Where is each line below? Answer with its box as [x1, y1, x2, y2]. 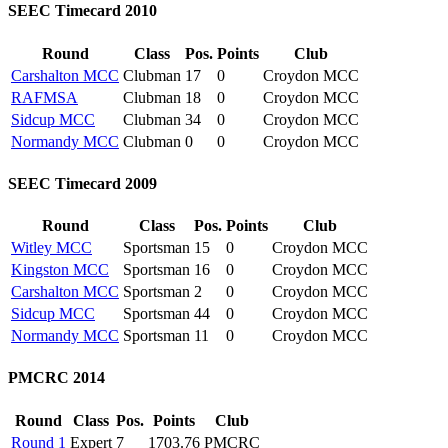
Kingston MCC [11, 261, 109, 279]
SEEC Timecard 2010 [8, 2, 157, 20]
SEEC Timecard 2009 [8, 174, 157, 192]
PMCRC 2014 [8, 369, 105, 387]
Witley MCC [11, 239, 92, 257]
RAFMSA [11, 88, 78, 106]
